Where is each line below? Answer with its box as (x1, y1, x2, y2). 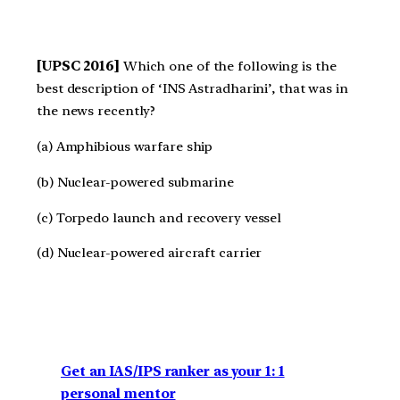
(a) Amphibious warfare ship (37, 138, 213, 154)
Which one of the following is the (119, 58, 337, 75)
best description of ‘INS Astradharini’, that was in (37, 80, 348, 97)
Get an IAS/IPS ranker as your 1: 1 (61, 362, 285, 379)
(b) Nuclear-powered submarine (37, 173, 235, 190)
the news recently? (37, 103, 156, 120)
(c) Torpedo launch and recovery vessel (37, 209, 282, 226)
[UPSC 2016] (37, 58, 120, 75)
